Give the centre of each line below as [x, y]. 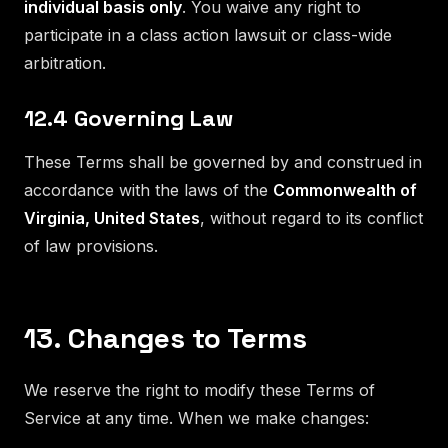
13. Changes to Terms [165, 337]
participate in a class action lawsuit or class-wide [208, 34]
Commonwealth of [345, 189]
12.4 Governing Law [128, 117]
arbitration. [65, 62]
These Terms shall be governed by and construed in [223, 161]
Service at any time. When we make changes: [196, 417]
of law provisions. [91, 245]
